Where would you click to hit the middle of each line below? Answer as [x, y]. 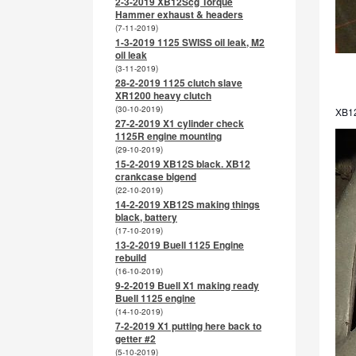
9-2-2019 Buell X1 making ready [187, 285]
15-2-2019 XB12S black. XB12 [183, 164]
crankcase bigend [156, 176]
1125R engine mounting [168, 136]
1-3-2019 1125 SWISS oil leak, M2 [190, 42]
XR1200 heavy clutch [163, 95]
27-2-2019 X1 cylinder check [180, 123]
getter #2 [135, 339]
